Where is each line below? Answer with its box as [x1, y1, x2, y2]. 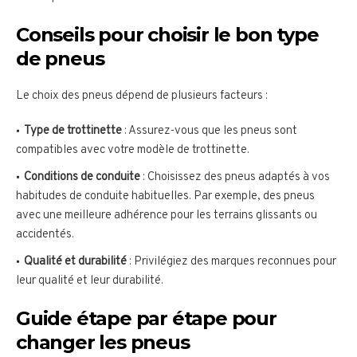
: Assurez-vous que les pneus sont [122, 124, 297, 139]
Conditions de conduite [24, 170, 140, 186]
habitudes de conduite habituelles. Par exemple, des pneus [16, 189, 315, 205]
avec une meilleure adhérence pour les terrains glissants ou [16, 208, 317, 224]
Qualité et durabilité [24, 254, 127, 270]
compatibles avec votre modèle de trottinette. [16, 143, 249, 159]
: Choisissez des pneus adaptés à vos [140, 170, 330, 186]
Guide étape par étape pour [16, 307, 277, 331]
